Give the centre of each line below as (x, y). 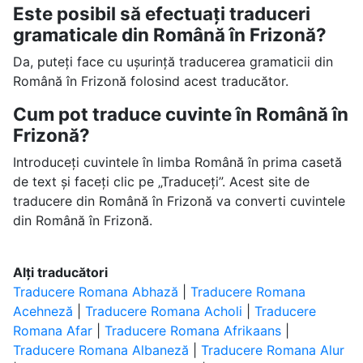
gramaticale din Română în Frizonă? (169, 34)
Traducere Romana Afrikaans (192, 331)
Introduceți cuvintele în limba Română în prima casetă (177, 162)
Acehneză (43, 311)
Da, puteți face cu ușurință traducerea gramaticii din (173, 62)
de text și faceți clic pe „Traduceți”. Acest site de (161, 181)
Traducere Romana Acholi (163, 311)
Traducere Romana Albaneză (100, 350)
